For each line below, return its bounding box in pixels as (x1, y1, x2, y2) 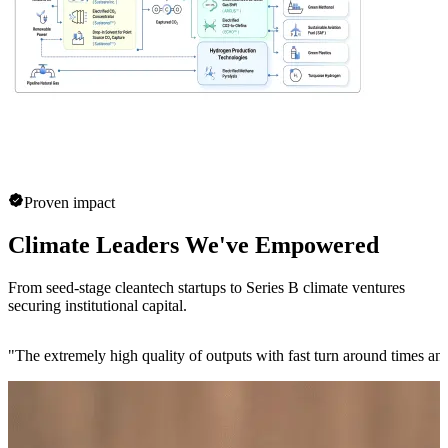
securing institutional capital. (8, 296, 187, 314)
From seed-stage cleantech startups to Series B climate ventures (8, 278, 405, 296)
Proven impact (24, 194, 115, 212)
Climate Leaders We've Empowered (8, 231, 379, 258)
